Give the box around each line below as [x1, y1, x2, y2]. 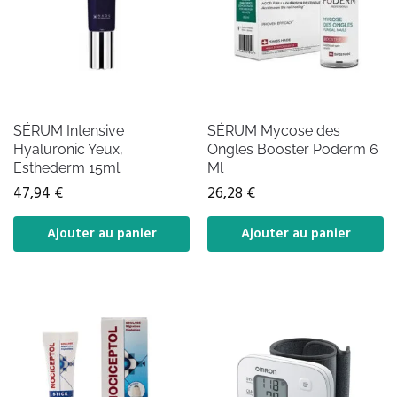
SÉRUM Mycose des [207, 121, 340, 139]
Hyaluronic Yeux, [13, 140, 123, 158]
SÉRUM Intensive [13, 121, 124, 139]
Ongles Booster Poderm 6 [207, 140, 378, 158]
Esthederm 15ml [13, 159, 120, 176]
